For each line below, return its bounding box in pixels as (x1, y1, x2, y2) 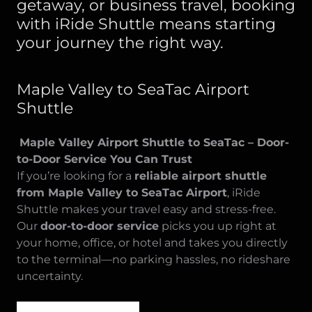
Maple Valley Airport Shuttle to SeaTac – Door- (19, 136, 289, 149)
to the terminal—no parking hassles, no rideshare (17, 253, 290, 266)
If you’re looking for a (17, 169, 134, 182)
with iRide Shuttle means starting (17, 15, 276, 33)
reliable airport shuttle (134, 169, 267, 182)
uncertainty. (17, 270, 83, 283)
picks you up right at (159, 219, 276, 233)
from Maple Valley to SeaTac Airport (17, 186, 227, 199)
